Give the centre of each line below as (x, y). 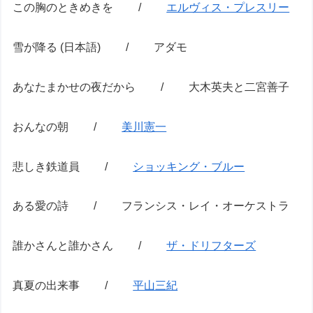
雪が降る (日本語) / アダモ (100, 48)
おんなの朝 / (67, 126)
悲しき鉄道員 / (73, 166)
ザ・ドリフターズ (211, 246)
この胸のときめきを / (90, 8)
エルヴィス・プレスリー (228, 8)
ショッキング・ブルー (189, 166)
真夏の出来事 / (73, 286)
